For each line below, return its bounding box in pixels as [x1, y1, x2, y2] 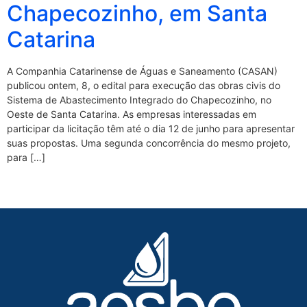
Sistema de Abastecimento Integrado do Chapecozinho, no [7, 94, 271, 106]
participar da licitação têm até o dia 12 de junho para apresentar [7, 123, 295, 134]
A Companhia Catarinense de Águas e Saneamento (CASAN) [7, 65, 278, 77]
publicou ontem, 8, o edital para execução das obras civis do [7, 79, 280, 91]
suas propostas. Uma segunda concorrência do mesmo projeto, [7, 137, 291, 149]
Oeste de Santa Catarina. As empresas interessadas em [7, 108, 256, 120]
